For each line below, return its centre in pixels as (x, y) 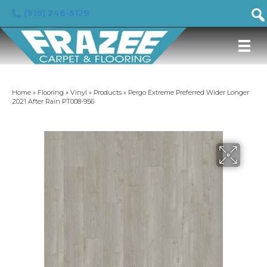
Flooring (51, 92)
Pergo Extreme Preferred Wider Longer (189, 92)
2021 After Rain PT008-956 (53, 101)
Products (108, 92)
